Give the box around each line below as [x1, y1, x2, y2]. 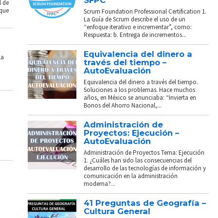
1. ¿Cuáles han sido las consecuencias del [84, 156, 192, 164]
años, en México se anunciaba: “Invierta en [84, 93, 197, 102]
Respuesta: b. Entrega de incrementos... [84, 30, 187, 39]
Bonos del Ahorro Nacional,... [84, 101, 162, 109]
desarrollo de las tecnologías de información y [84, 163, 206, 172]
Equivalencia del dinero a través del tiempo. [84, 77, 199, 86]
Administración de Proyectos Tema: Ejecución [84, 148, 205, 157]
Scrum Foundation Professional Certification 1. [84, 7, 207, 16]
